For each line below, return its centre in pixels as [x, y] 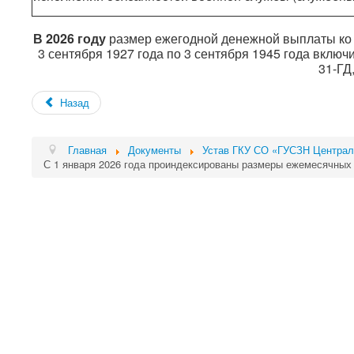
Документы [155, 150]
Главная [88, 150]
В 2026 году [69, 38]
